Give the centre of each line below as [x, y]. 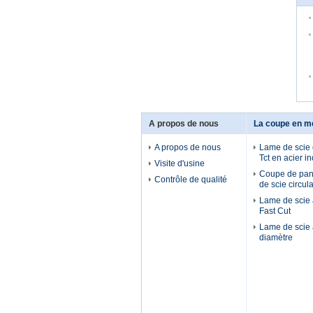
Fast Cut [275, 211]
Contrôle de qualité [191, 180]
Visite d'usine [180, 163]
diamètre [276, 238]
